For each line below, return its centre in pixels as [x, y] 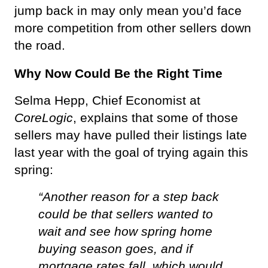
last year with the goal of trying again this [131, 152]
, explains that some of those [156, 118]
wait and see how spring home [125, 231]
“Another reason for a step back [129, 197]
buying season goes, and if [115, 249]
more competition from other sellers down [133, 28]
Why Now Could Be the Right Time [120, 73]
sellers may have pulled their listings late [131, 135]
